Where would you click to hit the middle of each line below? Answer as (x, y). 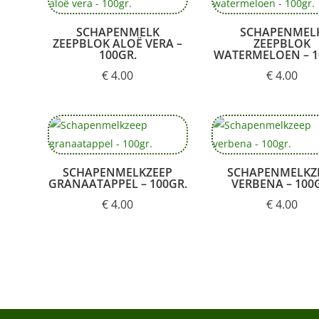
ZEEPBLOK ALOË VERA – (118, 43)
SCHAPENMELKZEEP (118, 172)
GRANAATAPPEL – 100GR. (117, 183)
